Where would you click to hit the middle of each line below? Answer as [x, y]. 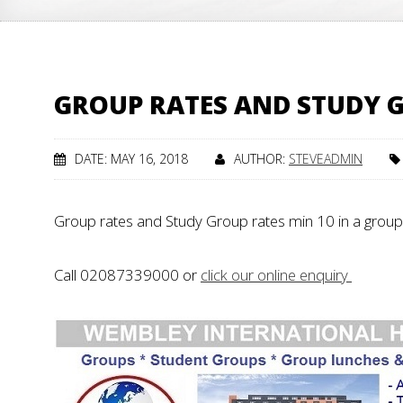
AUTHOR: [261, 159]
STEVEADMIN [326, 159]
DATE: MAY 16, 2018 [131, 159]
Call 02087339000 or [127, 275]
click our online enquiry [276, 275]
